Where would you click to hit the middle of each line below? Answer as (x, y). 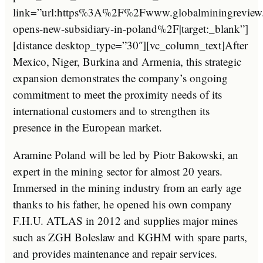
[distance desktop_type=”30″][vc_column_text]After (130, 45)
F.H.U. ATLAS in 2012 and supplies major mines (125, 220)
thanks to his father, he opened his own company (122, 204)
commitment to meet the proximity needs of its (117, 94)
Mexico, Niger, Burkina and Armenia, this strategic (127, 61)
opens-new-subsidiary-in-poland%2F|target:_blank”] (131, 28)
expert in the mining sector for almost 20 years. (118, 171)
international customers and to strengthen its (111, 110)
